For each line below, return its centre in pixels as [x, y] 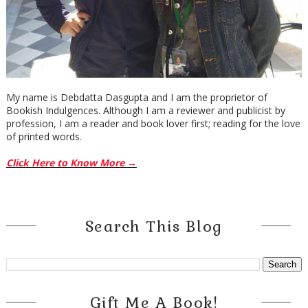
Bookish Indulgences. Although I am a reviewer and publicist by [145, 110]
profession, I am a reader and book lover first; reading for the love [153, 123]
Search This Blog [154, 226]
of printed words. [44, 136]
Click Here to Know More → [71, 162]
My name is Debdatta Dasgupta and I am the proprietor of [136, 97]
